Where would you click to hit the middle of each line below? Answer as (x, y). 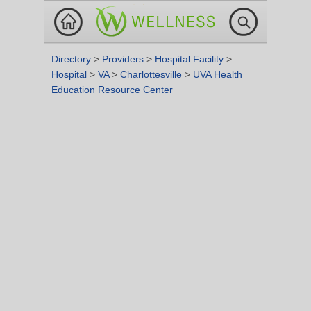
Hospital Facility (191, 59)
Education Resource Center (112, 90)
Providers (124, 59)
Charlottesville (152, 74)
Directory (73, 59)
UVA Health (218, 74)
